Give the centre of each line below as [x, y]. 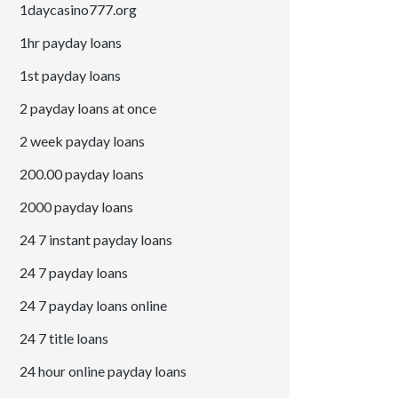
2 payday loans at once [88, 108]
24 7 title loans [64, 338]
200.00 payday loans [82, 174]
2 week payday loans [83, 141]
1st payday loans [71, 76]
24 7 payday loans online [94, 306]
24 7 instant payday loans [96, 240]
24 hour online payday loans [103, 371]
